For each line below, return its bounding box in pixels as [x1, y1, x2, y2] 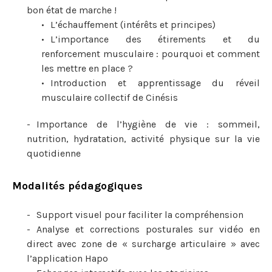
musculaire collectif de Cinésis [41, 92, 178, 103]
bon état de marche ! [27, 4, 117, 16]
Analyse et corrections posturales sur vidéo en [36, 223, 260, 235]
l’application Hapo [27, 253, 108, 264]
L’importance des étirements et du [50, 33, 260, 45]
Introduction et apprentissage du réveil [50, 77, 260, 89]
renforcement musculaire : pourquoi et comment [41, 48, 260, 59]
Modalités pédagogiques [12, 179, 143, 192]
